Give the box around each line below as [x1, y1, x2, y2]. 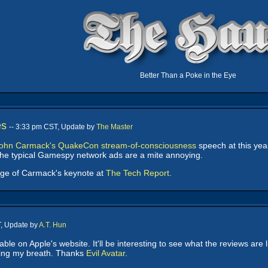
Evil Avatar [86, 248, 125, 258]
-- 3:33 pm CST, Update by [9, 123, 96, 131]
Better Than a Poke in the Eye [139, 71, 236, 80]
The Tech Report [106, 168, 169, 178]
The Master [96, 123, 133, 131]
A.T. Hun [39, 221, 66, 229]
